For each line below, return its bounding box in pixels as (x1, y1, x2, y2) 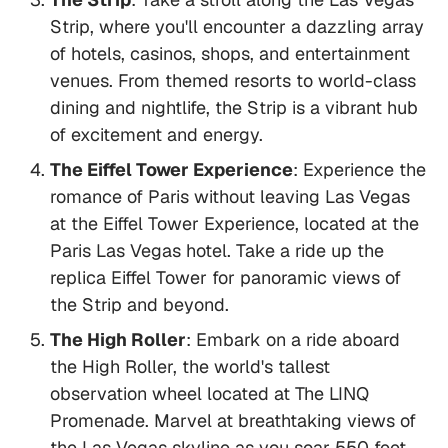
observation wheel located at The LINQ (50, 382, 369, 406)
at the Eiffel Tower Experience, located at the (50, 212, 419, 236)
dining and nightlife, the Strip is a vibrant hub (50, 96, 418, 120)
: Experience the (293, 158, 426, 182)
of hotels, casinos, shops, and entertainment (50, 42, 410, 66)
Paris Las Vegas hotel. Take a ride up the (50, 239, 384, 263)
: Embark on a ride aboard (186, 328, 400, 352)
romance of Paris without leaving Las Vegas (50, 185, 410, 209)
